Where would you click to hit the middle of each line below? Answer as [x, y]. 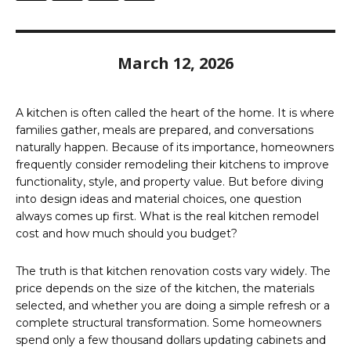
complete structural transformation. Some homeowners [168, 323]
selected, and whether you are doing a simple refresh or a [173, 306]
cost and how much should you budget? [127, 234]
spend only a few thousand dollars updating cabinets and [171, 340]
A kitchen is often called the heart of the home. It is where [175, 113]
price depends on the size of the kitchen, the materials [165, 289]
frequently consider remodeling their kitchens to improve [172, 165]
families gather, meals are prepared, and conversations [165, 130]
